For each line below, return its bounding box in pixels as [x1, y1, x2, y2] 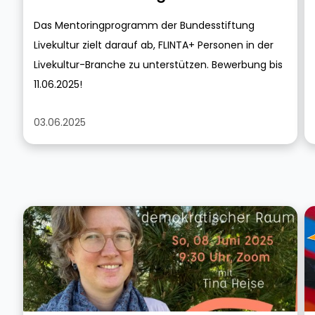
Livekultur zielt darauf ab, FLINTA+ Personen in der [34, 38, 274, 52]
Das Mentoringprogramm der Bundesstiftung [34, 18, 255, 32]
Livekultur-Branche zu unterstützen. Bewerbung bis [34, 58, 283, 72]
